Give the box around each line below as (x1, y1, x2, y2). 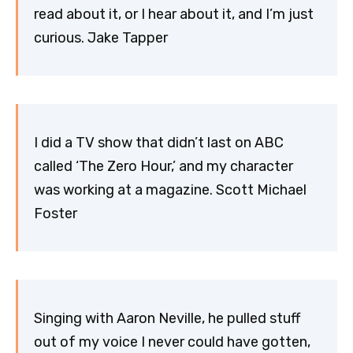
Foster (34, 204, 77, 222)
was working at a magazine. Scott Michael (34, 180, 307, 199)
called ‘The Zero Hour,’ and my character (34, 157, 293, 175)
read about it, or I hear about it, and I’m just (34, 5, 314, 23)
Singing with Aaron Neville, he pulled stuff (34, 309, 300, 327)
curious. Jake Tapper (34, 28, 168, 46)
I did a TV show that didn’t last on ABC (34, 133, 284, 151)
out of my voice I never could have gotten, (34, 333, 310, 351)
